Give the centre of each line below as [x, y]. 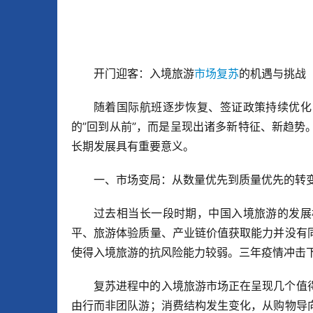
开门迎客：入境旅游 [144, 74]
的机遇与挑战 [272, 74]
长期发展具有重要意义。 [133, 146]
